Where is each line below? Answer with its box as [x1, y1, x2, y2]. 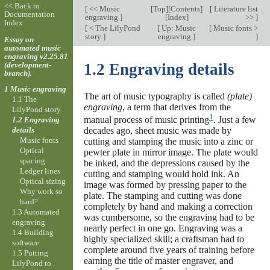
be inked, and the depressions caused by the [83, 158, 250, 169]
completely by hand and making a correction [83, 201, 253, 212]
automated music [4, 43, 61, 52]
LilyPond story [11, 104, 61, 114]
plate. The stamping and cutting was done [83, 190, 242, 201]
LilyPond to [11, 258, 51, 268]
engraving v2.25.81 [4, 51, 68, 61]
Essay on [4, 34, 34, 44]
